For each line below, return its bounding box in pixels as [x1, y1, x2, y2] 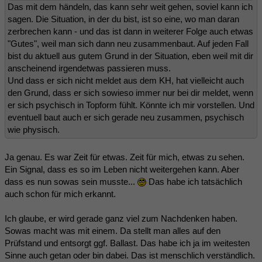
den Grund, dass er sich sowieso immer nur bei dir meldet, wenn [8, 87, 253, 98]
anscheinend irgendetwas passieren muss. [8, 63, 171, 73]
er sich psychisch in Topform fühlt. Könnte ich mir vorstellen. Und [8, 99, 254, 110]
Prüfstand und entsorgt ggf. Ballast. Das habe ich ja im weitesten [5, 237, 250, 248]
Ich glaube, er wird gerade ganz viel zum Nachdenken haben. [5, 213, 237, 223]
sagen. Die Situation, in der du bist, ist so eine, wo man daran [8, 13, 239, 24]
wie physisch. [8, 124, 60, 135]
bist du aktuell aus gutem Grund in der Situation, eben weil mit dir [8, 50, 253, 61]
